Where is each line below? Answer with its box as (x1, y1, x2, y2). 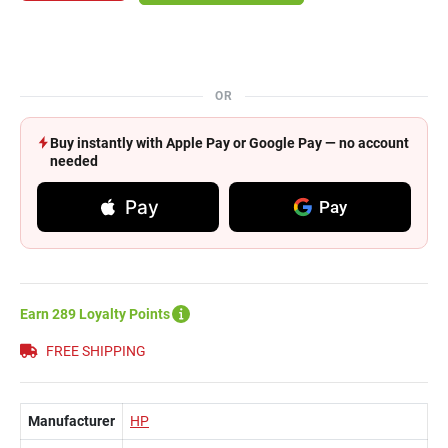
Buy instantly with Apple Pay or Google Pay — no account (50, 135, 409, 151)
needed (50, 153, 98, 169)
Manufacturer (28, 413, 115, 429)
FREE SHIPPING (43, 343, 146, 359)
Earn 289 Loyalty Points (20, 306, 170, 322)
